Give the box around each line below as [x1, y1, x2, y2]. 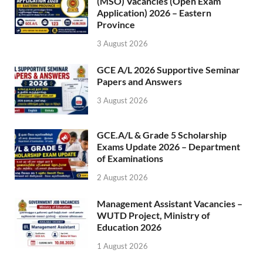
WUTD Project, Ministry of [97, 210, 210, 221]
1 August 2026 [97, 241, 148, 251]
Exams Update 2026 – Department [97, 141, 240, 153]
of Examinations [97, 153, 163, 164]
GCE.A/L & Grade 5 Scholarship [97, 129, 227, 141]
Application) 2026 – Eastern [97, 7, 211, 19]
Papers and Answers [97, 76, 182, 87]
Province [97, 19, 135, 31]
